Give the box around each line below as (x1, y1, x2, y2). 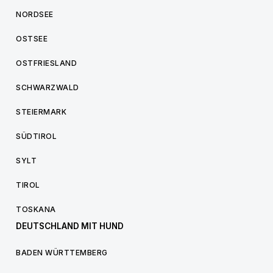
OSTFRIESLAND (16, 58, 77, 68)
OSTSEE (16, 34, 48, 43)
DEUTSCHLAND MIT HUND (16, 221, 124, 231)
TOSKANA (16, 205, 56, 214)
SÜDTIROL (16, 132, 57, 141)
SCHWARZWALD (16, 83, 79, 92)
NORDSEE (16, 10, 54, 19)
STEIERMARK (16, 107, 66, 116)
